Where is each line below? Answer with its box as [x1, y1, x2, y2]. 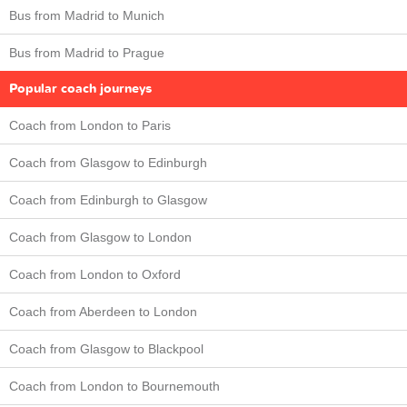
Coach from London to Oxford [9, 266, 181, 282]
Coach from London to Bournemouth [9, 378, 220, 393]
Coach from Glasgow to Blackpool [9, 341, 203, 356]
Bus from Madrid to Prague [9, 45, 164, 60]
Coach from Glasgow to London [9, 229, 192, 244]
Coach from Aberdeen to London [9, 303, 197, 319]
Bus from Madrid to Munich [9, 7, 164, 23]
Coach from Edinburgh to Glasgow [9, 192, 207, 207]
